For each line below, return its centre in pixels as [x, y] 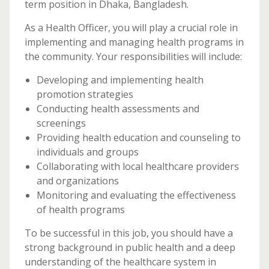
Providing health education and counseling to [138, 138]
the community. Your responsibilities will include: [133, 56]
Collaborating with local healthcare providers [138, 166]
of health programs [80, 210]
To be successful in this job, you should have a [128, 233]
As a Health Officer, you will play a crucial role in [131, 28]
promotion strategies [85, 94]
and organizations [77, 181]
